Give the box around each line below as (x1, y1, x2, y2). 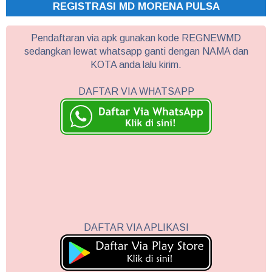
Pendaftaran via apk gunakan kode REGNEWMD (31, 32, 241, 43)
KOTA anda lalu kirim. (90, 59, 182, 70)
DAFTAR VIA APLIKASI (83, 222, 189, 233)
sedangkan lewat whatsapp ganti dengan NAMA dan (24, 46, 248, 56)
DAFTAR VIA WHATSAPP (78, 86, 194, 97)
